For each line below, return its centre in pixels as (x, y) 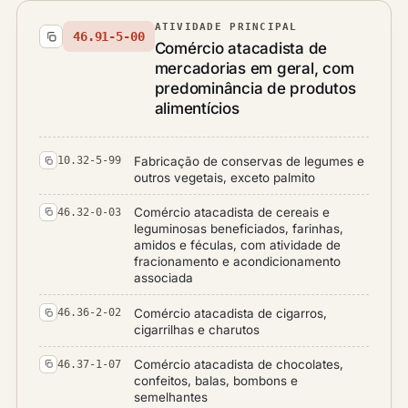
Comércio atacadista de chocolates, (239, 364)
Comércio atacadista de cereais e (232, 212)
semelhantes (171, 397)
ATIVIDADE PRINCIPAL (226, 26)
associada (163, 278)
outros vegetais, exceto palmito (224, 177)
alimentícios (197, 108)
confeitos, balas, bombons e (216, 381)
